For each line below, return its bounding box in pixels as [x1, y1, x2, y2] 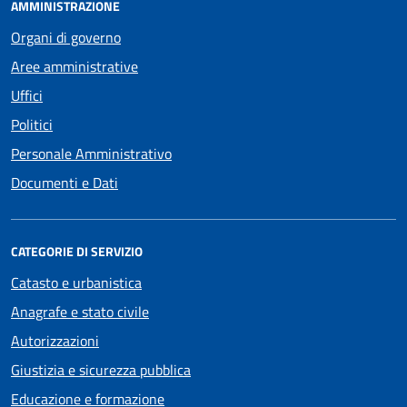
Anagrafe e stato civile [11, 300, 149, 323]
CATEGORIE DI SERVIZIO [11, 241, 143, 261]
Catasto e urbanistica [11, 271, 142, 293]
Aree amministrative [11, 55, 138, 77]
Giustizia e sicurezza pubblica [11, 358, 191, 381]
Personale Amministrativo [11, 142, 172, 164]
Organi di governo [11, 25, 121, 48]
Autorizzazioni [11, 329, 99, 352]
